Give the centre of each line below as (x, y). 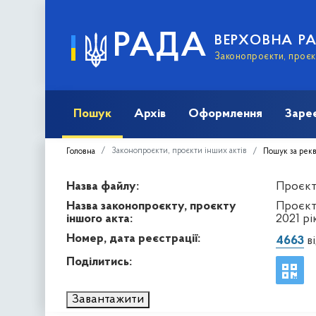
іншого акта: (99, 219)
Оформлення (225, 114)
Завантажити (108, 299)
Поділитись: (99, 262)
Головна (81, 151)
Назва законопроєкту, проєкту (151, 206)
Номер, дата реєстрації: (133, 238)
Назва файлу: (103, 186)
